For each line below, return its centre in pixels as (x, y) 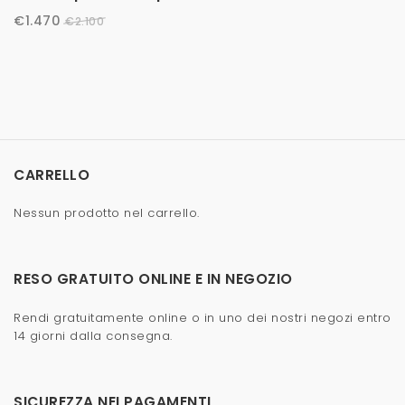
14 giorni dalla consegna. (93, 335)
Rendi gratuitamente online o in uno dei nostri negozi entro (202, 317)
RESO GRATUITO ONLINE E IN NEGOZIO (153, 279)
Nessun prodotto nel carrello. (107, 213)
